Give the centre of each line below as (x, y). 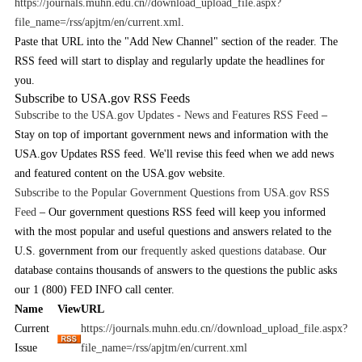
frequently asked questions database (221, 251)
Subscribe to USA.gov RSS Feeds (102, 98)
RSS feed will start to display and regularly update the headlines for (169, 61)
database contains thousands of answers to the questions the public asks (175, 270)
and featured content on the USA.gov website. (120, 173)
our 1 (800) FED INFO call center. (94, 290)
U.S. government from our (77, 251)
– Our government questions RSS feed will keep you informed (181, 212)
